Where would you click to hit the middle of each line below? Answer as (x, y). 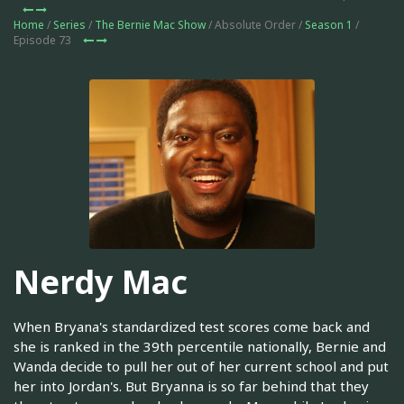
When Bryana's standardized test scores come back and (192, 326)
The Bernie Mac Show (150, 25)
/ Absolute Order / (255, 25)
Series (69, 25)
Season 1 (329, 25)
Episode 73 (44, 40)
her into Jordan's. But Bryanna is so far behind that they (191, 386)
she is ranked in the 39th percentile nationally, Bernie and (200, 346)
